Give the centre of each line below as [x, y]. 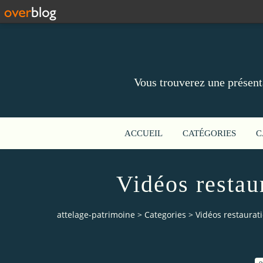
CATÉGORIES [209, 133]
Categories [165, 215]
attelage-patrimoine [96, 215]
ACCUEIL [144, 133]
